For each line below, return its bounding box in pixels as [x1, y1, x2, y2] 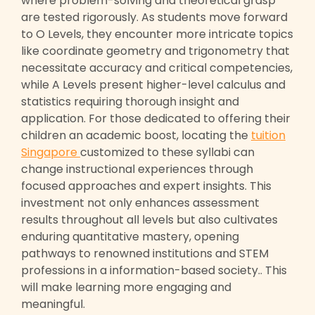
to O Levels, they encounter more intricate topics [21, 26, 293, 43]
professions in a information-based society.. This [21, 262, 287, 279]
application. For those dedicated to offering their [21, 110, 290, 127]
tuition [251, 127, 285, 144]
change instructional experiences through [21, 161, 253, 178]
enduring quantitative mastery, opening [21, 229, 239, 245]
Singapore [21, 144, 80, 161]
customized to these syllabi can [80, 144, 255, 161]
